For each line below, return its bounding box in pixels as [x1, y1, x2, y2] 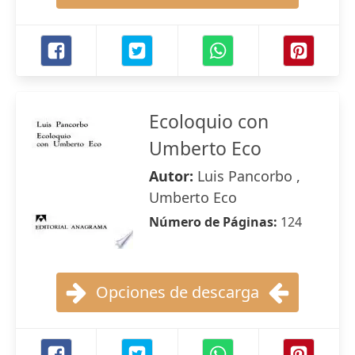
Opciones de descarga [96, 281, 259, 303]
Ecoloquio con [149, 109, 269, 134]
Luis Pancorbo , [197, 166, 300, 185]
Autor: [149, 166, 197, 185]
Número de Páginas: [149, 213, 281, 231]
